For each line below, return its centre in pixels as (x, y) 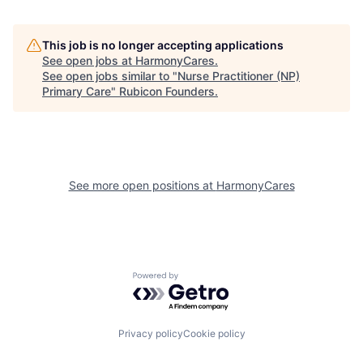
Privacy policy (150, 334)
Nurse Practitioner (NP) (239, 75)
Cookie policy (214, 334)
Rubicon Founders (167, 91)
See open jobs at (89, 60)
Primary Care (77, 91)
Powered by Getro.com (203, 279)
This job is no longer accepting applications (163, 45)
